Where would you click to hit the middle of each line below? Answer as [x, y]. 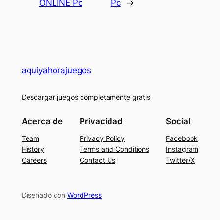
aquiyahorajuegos [56, 70]
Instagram [182, 149]
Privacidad [101, 122]
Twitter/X [181, 160]
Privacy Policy [102, 138]
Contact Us [97, 160]
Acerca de [42, 122]
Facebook [182, 138]
